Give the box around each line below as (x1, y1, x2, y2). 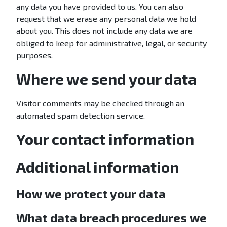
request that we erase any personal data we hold (16, 14, 196, 23)
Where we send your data (16, 69, 197, 88)
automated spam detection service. (16, 110, 145, 120)
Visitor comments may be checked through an (16, 98, 184, 108)
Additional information (16, 158, 179, 176)
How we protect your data (16, 186, 166, 201)
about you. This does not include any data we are (16, 26, 193, 35)
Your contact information (16, 130, 194, 148)
